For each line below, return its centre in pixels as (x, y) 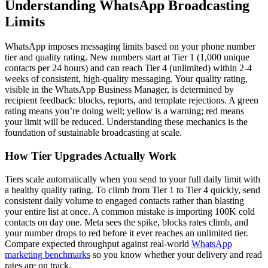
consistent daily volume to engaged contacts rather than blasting (124, 200)
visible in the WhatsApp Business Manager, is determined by (119, 90)
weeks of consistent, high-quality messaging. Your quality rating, (126, 79)
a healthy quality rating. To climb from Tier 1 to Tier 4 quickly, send (133, 190)
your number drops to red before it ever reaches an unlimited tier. (127, 233)
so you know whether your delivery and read (176, 254)
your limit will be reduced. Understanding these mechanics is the (126, 122)
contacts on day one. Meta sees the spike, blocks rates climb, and (127, 222)
